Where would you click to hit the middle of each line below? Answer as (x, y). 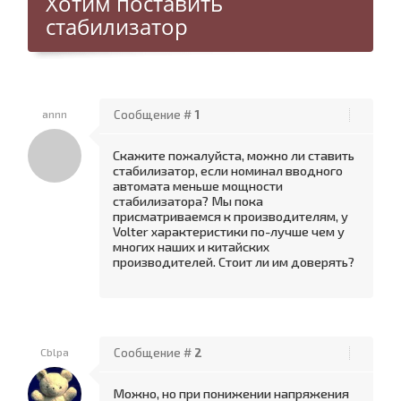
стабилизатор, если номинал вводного (228, 170)
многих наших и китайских (191, 246)
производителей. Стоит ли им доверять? (234, 261)
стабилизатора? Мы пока (188, 200)
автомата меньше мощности (198, 185)
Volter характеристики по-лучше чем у (229, 231)
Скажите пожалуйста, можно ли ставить (234, 155)
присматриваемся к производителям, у (230, 216)
